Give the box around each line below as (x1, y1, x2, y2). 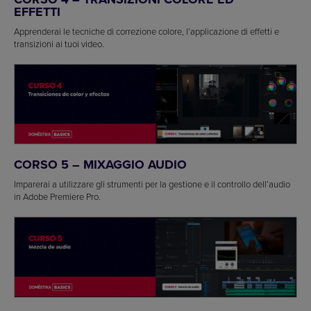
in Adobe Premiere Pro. (14, 190, 101, 203)
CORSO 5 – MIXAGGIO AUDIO (14, 155, 187, 174)
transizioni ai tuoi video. (14, 37, 104, 50)
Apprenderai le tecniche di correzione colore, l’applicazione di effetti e (14, 24, 279, 37)
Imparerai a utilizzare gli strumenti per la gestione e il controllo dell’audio (14, 178, 290, 191)
